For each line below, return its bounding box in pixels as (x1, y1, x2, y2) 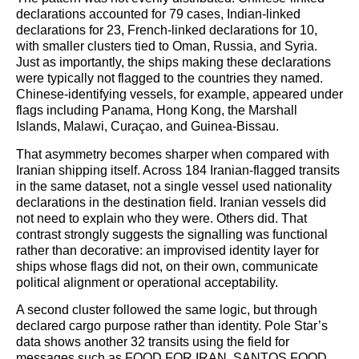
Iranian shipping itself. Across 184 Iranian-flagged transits (16, 163, 340, 177)
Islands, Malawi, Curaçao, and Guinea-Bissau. (16, 119, 279, 134)
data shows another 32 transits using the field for (16, 335, 289, 349)
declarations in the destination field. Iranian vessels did (16, 195, 326, 209)
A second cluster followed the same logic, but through (16, 303, 317, 317)
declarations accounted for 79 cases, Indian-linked (16, 7, 301, 22)
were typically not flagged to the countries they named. (16, 71, 323, 86)
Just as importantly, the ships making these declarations (16, 55, 331, 70)
